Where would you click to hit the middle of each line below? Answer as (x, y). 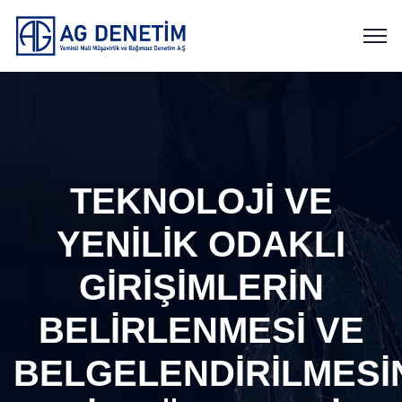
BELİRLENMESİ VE (201, 330)
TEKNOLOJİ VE (201, 201)
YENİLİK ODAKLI (201, 244)
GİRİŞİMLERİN (201, 287)
